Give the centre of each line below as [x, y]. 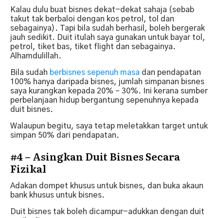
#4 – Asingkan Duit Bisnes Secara [95, 156]
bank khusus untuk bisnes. [57, 195]
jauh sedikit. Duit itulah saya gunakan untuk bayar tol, [108, 37]
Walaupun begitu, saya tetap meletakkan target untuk [109, 126]
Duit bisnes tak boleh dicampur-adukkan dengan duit [107, 211]
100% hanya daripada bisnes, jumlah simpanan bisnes [107, 82]
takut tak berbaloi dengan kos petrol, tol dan [92, 19]
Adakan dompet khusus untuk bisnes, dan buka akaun [107, 186]
